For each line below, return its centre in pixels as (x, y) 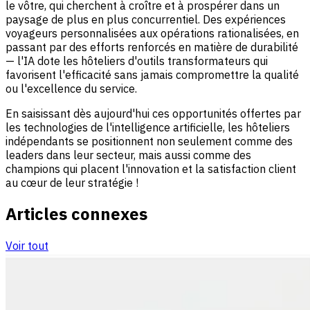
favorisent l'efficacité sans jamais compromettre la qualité (152, 74)
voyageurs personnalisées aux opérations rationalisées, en (152, 33)
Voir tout (27, 246)
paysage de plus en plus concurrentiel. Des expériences (146, 19)
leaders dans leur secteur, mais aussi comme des (128, 155)
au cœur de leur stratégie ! (72, 182)
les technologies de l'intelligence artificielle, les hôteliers (148, 127)
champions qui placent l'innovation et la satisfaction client (151, 168)
